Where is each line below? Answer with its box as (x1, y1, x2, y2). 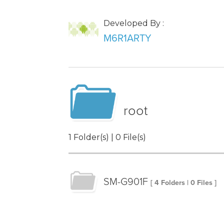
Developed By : (103, 18, 164, 28)
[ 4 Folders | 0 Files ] (150, 178, 216, 187)
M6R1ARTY (103, 32, 151, 45)
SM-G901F (103, 176, 148, 188)
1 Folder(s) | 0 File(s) (68, 132, 146, 142)
